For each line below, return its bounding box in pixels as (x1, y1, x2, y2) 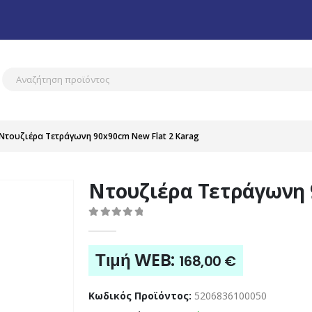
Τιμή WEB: (95, 248, 179, 272)
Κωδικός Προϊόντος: (88, 288, 195, 302)
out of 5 (94, 220, 134, 230)
